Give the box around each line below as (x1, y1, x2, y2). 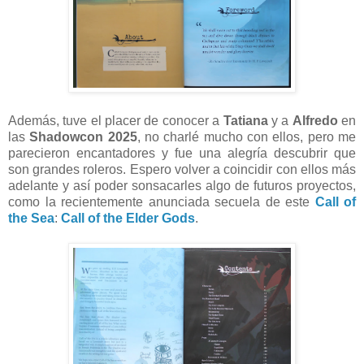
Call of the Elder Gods (61, 210, 195, 225)
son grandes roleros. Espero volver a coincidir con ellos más (8, 162, 356, 176)
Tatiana (223, 113, 268, 128)
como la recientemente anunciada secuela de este (8, 194, 315, 209)
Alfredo (292, 113, 338, 128)
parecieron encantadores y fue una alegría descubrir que (8, 145, 356, 160)
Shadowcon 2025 (29, 129, 137, 144)
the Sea (8, 210, 54, 225)
